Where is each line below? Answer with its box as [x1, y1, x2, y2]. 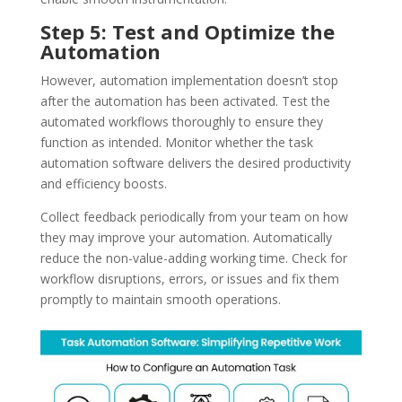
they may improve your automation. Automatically [39, 228, 332, 246]
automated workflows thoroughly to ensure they [39, 112, 323, 130]
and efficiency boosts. [39, 174, 167, 192]
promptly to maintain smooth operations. [39, 290, 281, 308]
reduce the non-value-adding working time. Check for [39, 249, 347, 267]
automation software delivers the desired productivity [39, 153, 351, 171]
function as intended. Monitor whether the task [39, 133, 313, 151]
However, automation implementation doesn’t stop [39, 71, 338, 89]
